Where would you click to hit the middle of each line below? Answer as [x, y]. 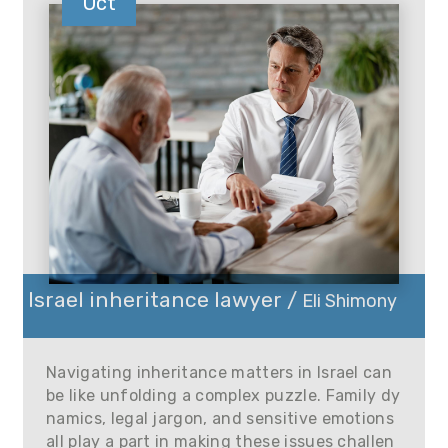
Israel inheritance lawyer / [165, 299]
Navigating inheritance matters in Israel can [219, 372]
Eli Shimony [349, 300]
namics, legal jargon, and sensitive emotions [220, 418]
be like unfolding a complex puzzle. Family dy [223, 395]
